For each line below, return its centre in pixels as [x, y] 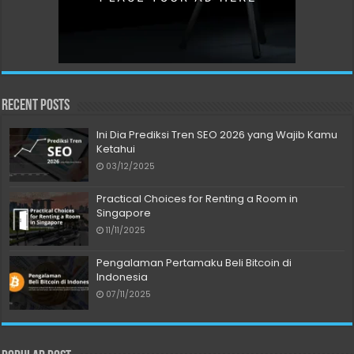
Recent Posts [36, 105]
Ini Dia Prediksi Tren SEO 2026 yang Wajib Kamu [217, 134]
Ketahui [116, 149]
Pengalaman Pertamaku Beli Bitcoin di [194, 263]
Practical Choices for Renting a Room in [198, 198]
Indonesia [122, 277]
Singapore [124, 213]
